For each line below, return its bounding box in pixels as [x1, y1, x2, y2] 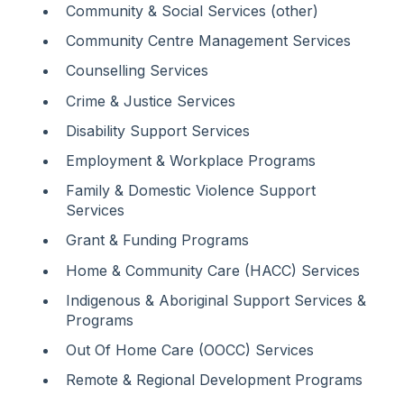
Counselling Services [66, 61, 208, 80]
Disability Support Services [66, 121, 250, 140]
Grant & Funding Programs [66, 231, 249, 250]
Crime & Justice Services [66, 91, 235, 110]
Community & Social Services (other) [66, 2, 318, 21]
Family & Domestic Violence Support [66, 181, 316, 200]
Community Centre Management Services [66, 32, 351, 50]
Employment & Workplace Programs [66, 151, 316, 170]
